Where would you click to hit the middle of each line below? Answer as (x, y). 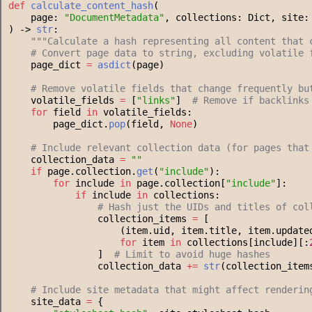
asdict (114, 65)
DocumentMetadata (114, 18)
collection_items (100, 219)
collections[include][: (245, 243)
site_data (47, 302)
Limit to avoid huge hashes (195, 255)
